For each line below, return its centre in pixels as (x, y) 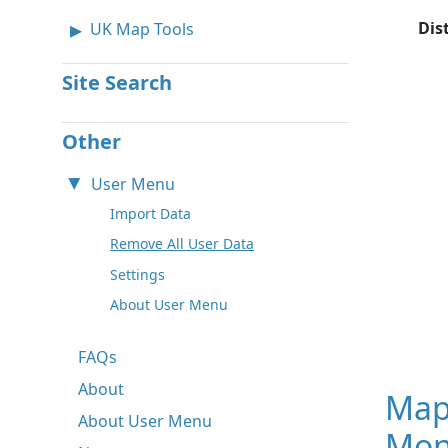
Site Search (117, 82)
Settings (137, 274)
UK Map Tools (142, 28)
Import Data (150, 213)
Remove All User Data (182, 244)
